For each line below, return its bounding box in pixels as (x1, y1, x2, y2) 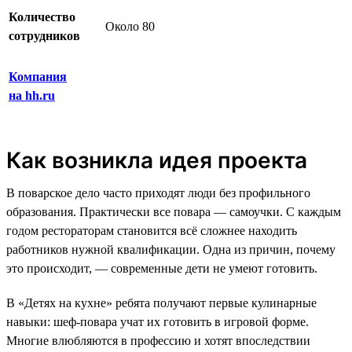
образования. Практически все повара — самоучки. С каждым (6, 204, 341, 218)
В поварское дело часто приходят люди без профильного (6, 185, 310, 200)
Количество (9, 9, 75, 24)
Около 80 (105, 19, 155, 33)
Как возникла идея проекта (6, 146, 307, 174)
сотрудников (9, 28, 80, 42)
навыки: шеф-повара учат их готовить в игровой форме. (6, 314, 309, 328)
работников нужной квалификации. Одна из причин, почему (6, 242, 335, 256)
